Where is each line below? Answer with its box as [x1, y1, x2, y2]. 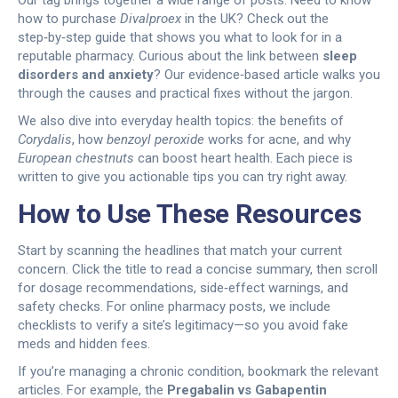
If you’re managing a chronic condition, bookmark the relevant [18, 363, 378, 379]
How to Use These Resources [18, 198, 362, 229]
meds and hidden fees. [18, 336, 150, 352]
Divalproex [120, 11, 181, 27]
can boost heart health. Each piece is [134, 150, 353, 166]
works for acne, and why [204, 131, 351, 147]
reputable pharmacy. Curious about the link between [18, 48, 322, 64]
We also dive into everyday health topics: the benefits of [18, 113, 344, 129]
